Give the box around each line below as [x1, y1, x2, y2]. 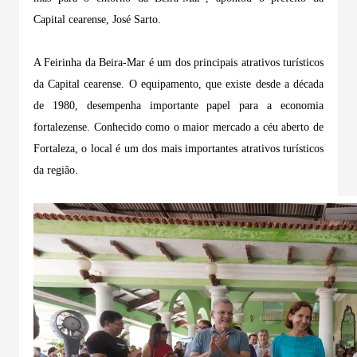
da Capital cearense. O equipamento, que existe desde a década [33, 77, 324, 90]
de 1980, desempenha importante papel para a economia [33, 99, 324, 112]
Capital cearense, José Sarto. [33, 13, 161, 25]
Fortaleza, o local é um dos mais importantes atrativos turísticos [33, 142, 324, 155]
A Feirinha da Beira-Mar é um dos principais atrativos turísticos [33, 56, 324, 69]
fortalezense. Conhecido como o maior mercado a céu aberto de [33, 120, 324, 133]
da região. [33, 163, 78, 176]
